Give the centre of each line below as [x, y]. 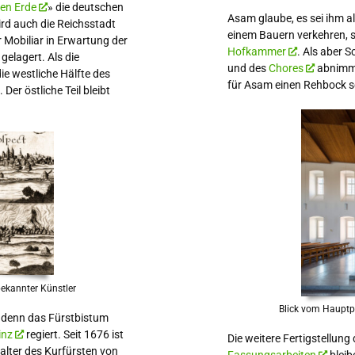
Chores [286, 68]
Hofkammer [256, 51]
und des [248, 68]
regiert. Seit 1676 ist [74, 334]
